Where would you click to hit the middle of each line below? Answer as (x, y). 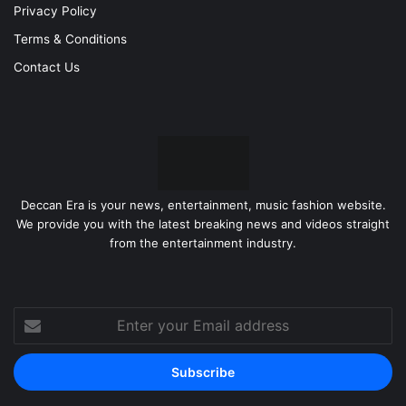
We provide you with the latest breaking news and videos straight (203, 224)
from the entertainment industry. (203, 243)
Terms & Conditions (70, 39)
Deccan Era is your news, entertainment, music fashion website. (203, 205)
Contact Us (47, 68)
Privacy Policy (55, 11)
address (36, 374)
